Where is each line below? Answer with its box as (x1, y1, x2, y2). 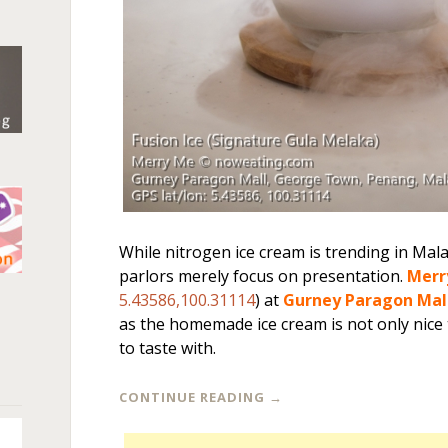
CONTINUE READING (119, 388, 270, 406)
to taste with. (119, 337, 217, 359)
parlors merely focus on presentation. (119, 265, 408, 287)
